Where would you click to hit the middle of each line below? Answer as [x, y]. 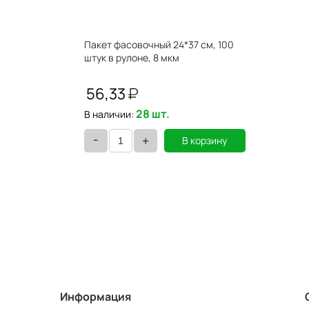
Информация [96, 297]
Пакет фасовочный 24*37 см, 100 [159, 44]
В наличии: [109, 114]
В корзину [205, 140]
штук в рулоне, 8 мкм [132, 58]
